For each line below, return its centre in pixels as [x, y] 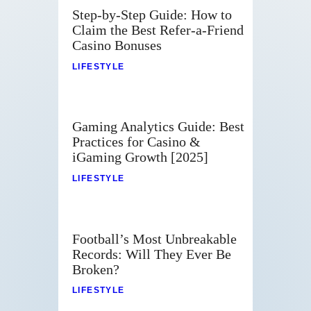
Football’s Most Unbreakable [154, 238]
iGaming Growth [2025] [140, 157]
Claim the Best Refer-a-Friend [158, 30]
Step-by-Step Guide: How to [152, 15]
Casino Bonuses [117, 45]
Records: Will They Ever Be [152, 254]
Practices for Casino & [136, 142]
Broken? [96, 269]
